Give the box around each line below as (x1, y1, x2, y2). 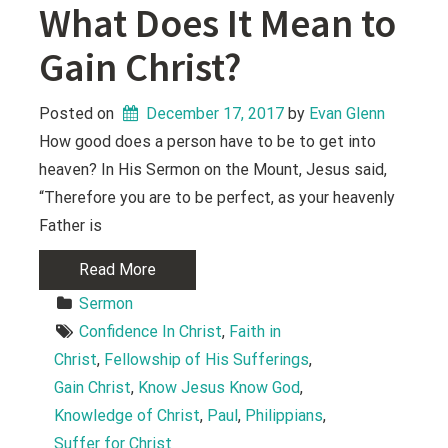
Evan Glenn (309, 103, 386, 123)
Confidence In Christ (79, 321, 223, 341)
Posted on (39, 103, 119, 123)
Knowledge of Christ (54, 405, 201, 425)
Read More (79, 259, 157, 279)
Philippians (245, 405, 324, 425)
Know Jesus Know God (138, 377, 301, 397)
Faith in (229, 321, 282, 341)
